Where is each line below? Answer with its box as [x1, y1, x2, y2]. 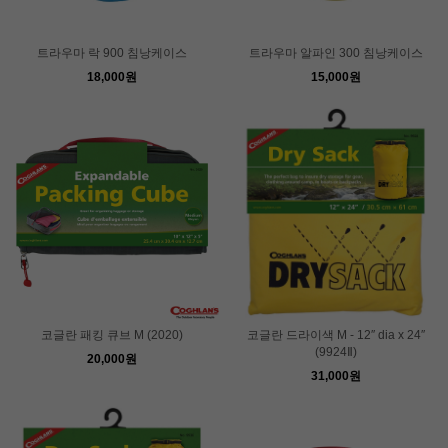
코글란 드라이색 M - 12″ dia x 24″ [247, 327, 425, 342]
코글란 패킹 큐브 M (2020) [41, 327, 183, 342]
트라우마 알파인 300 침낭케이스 [249, 45, 423, 60]
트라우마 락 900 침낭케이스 [37, 45, 187, 60]
